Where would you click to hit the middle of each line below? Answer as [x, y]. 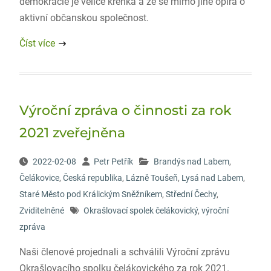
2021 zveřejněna [72, 133]
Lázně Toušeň [152, 178]
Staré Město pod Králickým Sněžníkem [90, 194]
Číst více [37, 43]
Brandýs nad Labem [191, 162]
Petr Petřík [113, 162]
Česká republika [92, 178]
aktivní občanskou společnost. [84, 18]
